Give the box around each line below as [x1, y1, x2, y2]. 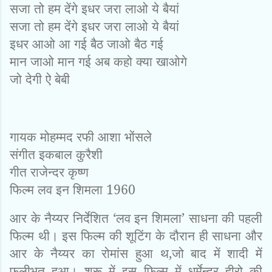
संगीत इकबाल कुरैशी [10, 144, 103, 163]
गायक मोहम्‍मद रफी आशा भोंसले [10, 127, 152, 145]
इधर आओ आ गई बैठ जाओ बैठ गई [10, 34, 163, 52]
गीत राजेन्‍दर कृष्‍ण [10, 162, 89, 180]
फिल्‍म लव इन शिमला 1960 [10, 180, 135, 198]
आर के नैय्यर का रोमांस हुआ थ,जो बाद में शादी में [10, 243, 262, 262]
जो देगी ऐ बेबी [10, 69, 70, 87]
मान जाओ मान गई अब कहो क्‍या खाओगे [10, 52, 187, 70]
